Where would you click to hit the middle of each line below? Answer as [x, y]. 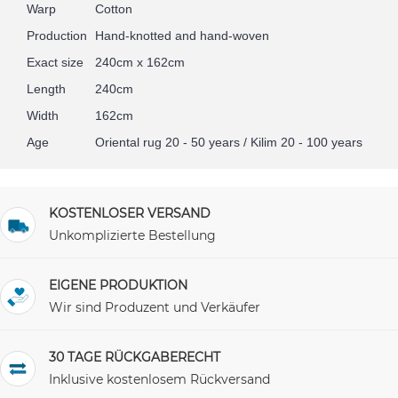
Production [57, 35]
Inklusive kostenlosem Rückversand [159, 379]
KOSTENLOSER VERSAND [130, 213]
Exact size [55, 62]
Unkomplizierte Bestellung [132, 235]
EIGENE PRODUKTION [118, 285]
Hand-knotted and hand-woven [182, 35]
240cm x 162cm [140, 62]
